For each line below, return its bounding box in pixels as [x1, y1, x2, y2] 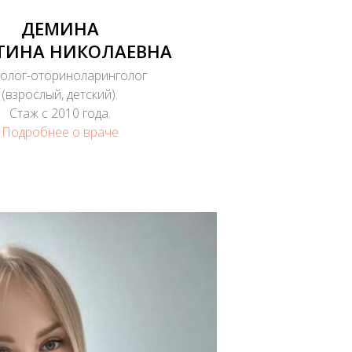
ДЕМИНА [20, 16, 99, 40]
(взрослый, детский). [2, 85, 118, 103]
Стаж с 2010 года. [9, 104, 111, 122]
